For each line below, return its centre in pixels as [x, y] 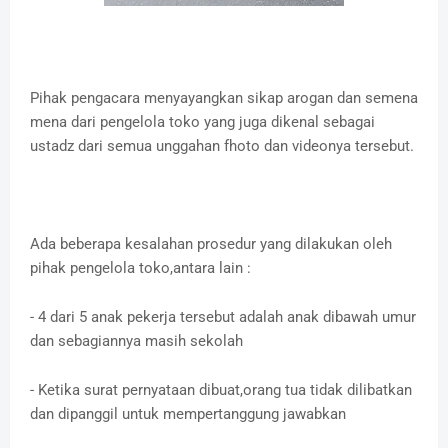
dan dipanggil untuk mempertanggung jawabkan [188, 414]
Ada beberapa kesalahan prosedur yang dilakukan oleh [211, 244]
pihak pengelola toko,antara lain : [140, 268]
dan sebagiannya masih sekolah [136, 341]
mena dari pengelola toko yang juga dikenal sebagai [202, 122]
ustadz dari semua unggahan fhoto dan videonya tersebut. [222, 146]
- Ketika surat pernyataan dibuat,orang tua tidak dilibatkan [221, 390]
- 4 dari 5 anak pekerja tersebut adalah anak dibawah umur [223, 317]
